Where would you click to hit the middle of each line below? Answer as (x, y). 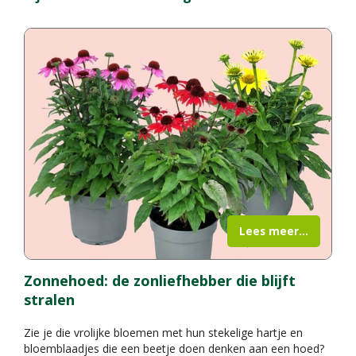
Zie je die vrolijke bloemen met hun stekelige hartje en (163, 332)
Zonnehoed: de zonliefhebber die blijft (160, 281)
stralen (49, 300)
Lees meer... (274, 231)
